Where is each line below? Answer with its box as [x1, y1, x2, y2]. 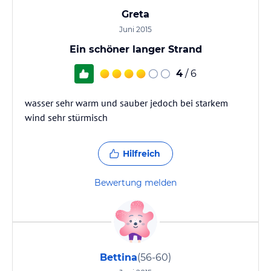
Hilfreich [123, 148, 160, 159]
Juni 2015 [119, 25, 152, 34]
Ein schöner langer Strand [69, 44, 202, 55]
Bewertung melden [94, 177, 177, 188]
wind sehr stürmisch [25, 111, 108, 123]
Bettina [100, 252, 137, 263]
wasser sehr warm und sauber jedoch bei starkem [25, 97, 228, 109]
